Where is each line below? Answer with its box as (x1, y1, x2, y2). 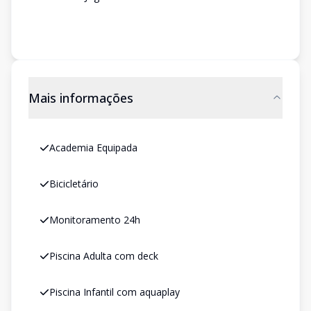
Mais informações (28, 90, 133, 106)
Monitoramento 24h (49, 213, 140, 226)
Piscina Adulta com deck (49, 249, 158, 262)
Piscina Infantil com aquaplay (49, 285, 180, 299)
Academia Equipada (49, 141, 137, 154)
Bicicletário (49, 177, 99, 190)
